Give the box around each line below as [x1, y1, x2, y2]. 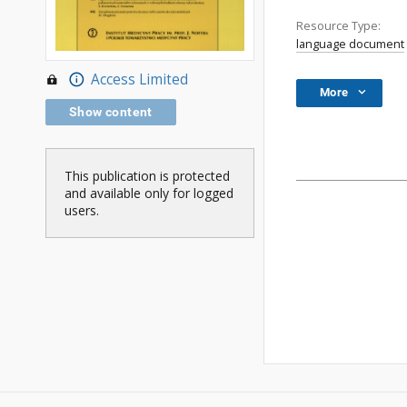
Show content [69, 104, 153, 120]
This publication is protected [65, 167, 230, 185]
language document [296, 36, 404, 52]
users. [65, 202, 99, 220]
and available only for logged [65, 184, 233, 203]
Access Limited [90, 70, 188, 90]
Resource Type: [296, 18, 381, 34]
